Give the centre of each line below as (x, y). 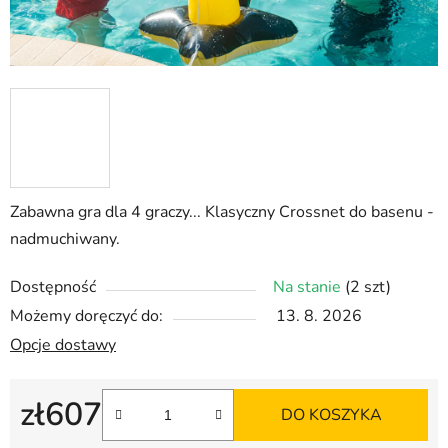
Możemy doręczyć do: (86, 316)
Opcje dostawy (63, 345)
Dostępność (53, 287)
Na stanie (309, 287)
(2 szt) (368, 287)
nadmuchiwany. (65, 239)
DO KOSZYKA (331, 415)
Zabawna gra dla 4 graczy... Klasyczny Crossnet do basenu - (222, 212)
